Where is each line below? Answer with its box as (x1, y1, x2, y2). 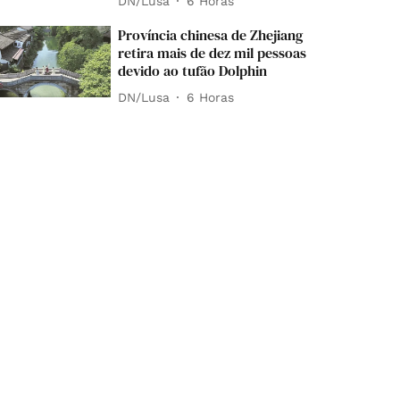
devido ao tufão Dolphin (118, 61, 268, 81)
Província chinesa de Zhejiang (118, 25, 304, 46)
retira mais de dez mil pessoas (118, 43, 307, 63)
